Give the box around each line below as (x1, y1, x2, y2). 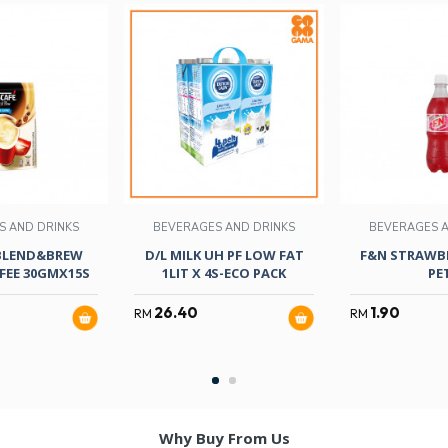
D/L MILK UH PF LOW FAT (144, 245, 304, 264)
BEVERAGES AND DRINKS (153, 219, 295, 235)
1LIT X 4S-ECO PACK (162, 263, 286, 282)
